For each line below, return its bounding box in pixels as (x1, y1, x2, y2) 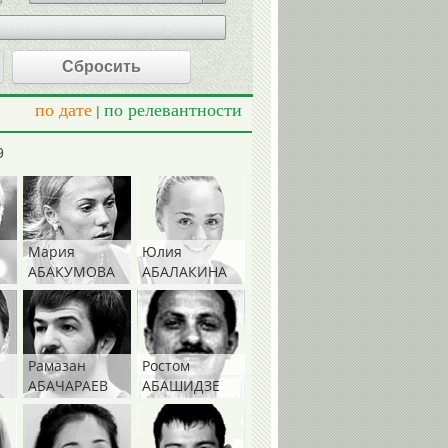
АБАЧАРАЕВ (28, 376, 108, 396)
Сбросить (62, 58, 141, 75)
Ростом (142, 356, 190, 376)
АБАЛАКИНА (142, 262, 227, 282)
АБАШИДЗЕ (142, 376, 220, 396)
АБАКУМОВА (28, 262, 115, 282)
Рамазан (28, 356, 86, 376)
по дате (35, 100, 92, 120)
